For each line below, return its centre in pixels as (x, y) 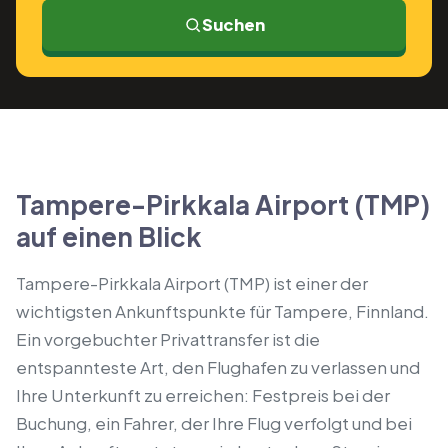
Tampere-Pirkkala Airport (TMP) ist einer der (192, 283)
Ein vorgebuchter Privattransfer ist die (168, 339)
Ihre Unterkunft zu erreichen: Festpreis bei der (203, 395)
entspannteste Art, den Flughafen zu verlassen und (218, 367)
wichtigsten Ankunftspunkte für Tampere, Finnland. (222, 311)
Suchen (233, 24)
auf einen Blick (109, 236)
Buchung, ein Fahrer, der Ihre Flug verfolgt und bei (214, 423)
